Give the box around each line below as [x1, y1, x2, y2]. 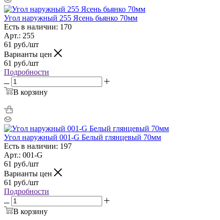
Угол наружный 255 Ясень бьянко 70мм [4, 13, 137, 22]
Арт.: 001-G [4, 150, 43, 159]
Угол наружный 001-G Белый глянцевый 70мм [4, 133, 161, 141]
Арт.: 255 [4, 31, 34, 40]
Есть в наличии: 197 [4, 141, 72, 150]
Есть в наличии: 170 [4, 22, 72, 31]
